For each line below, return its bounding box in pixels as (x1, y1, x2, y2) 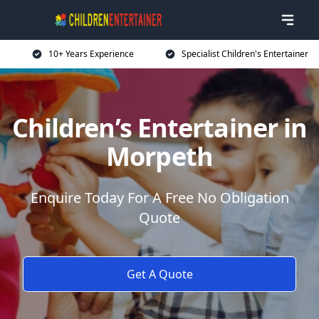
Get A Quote (126, 266, 193, 282)
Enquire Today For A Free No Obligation (30, 188, 289, 207)
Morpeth (106, 139, 213, 174)
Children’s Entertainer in (11, 110, 308, 145)
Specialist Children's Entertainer (182, 48, 308, 60)
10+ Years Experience (48, 48, 134, 60)
